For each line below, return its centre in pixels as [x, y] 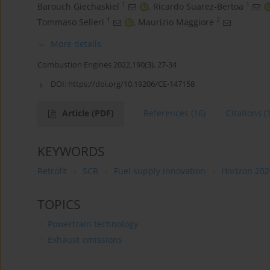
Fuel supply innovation [160, 171]
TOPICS [59, 205]
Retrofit [52, 171]
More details [76, 44]
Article [77, 113]
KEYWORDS [71, 152]
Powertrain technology [93, 224]
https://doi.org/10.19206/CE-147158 [131, 84]
